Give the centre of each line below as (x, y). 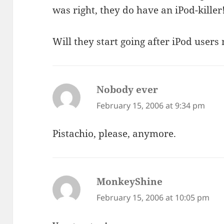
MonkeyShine (130, 182)
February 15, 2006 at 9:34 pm (151, 105)
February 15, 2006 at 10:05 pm (153, 198)
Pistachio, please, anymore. (114, 134)
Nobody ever (127, 89)
